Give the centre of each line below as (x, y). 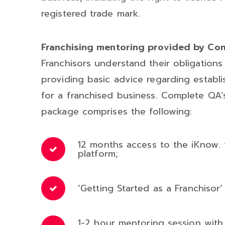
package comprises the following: (117, 111)
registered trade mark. (91, 13)
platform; (98, 153)
